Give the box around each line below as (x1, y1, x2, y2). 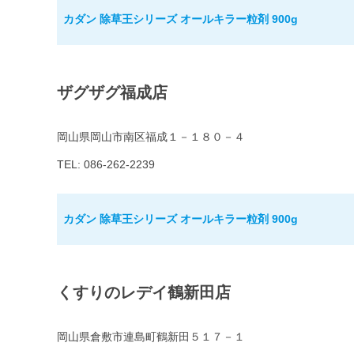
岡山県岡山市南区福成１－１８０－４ (57, 130, 245, 144)
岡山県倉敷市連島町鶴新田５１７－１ (57, 330, 245, 344)
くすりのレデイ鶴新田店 (57, 284, 231, 302)
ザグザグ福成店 (57, 84, 168, 102)
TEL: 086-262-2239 (57, 158, 155, 171)
